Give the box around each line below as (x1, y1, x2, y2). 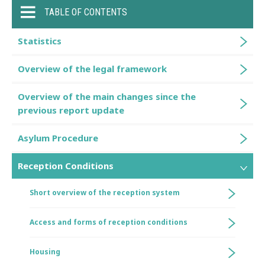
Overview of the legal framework (18, 63, 167, 75)
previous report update (18, 104, 124, 116)
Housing (30, 247, 60, 257)
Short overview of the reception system (30, 188, 180, 198)
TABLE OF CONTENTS (44, 7, 127, 18)
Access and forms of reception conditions (30, 217, 188, 227)
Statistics (18, 35, 62, 47)
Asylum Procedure (18, 132, 98, 144)
